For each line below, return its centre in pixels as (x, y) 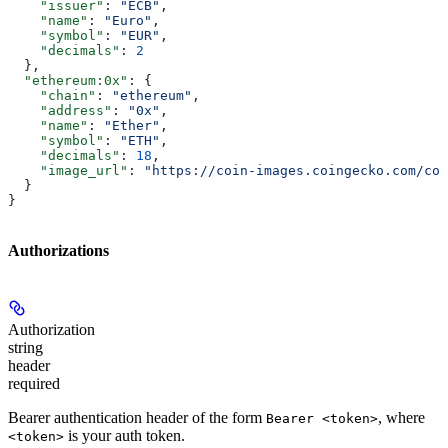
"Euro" (128, 20)
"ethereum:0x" (68, 80)
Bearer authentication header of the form (137, 418)
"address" (60, 110)
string (25, 348)
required (34, 384)
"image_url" (68, 170)
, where (401, 418)
